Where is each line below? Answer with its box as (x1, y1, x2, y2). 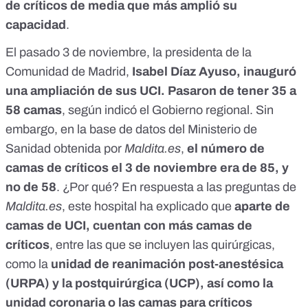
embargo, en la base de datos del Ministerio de (5, 122, 257, 137)
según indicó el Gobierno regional (68, 103, 250, 118)
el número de (187, 142, 265, 156)
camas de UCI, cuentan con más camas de (5, 219, 252, 233)
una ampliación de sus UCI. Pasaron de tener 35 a (5, 84, 296, 98)
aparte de (234, 199, 290, 214)
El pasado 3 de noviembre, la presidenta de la (5, 45, 252, 60)
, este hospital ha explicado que (62, 199, 234, 214)
